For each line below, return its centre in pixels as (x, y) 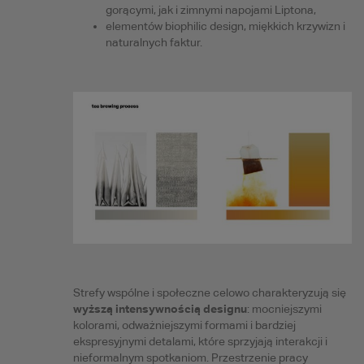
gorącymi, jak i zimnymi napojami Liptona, (210, 10)
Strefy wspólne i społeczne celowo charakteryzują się (209, 292)
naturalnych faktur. (154, 43)
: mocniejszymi (284, 308)
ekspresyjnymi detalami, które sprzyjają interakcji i (200, 341)
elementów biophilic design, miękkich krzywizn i (225, 26)
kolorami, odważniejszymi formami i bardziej (184, 325)
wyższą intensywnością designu (160, 308)
